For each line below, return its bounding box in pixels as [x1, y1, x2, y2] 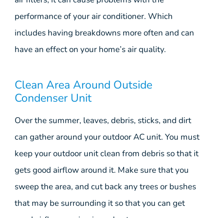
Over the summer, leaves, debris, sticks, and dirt [15, 115, 191, 127]
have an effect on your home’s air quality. [15, 43, 166, 55]
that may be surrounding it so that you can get [15, 198, 185, 209]
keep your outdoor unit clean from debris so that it [15, 148, 199, 160]
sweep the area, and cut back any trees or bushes [15, 181, 196, 193]
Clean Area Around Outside [15, 77, 152, 93]
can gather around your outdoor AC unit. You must [15, 131, 200, 143]
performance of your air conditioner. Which [15, 10, 173, 22]
